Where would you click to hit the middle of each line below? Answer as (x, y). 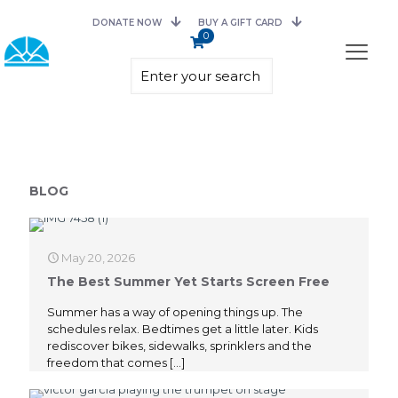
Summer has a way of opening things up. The (175, 312)
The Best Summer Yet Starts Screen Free (188, 282)
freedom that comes (107, 362)
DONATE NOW (127, 23)
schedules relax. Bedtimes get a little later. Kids (183, 329)
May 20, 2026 (98, 258)
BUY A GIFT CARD (241, 23)
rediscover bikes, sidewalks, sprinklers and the (179, 346)
